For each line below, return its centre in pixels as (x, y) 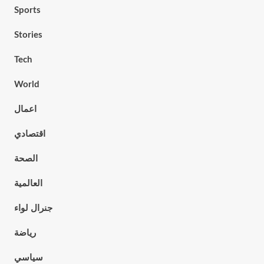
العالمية (28, 184)
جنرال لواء (33, 208)
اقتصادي (29, 134)
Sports (27, 10)
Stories (28, 35)
